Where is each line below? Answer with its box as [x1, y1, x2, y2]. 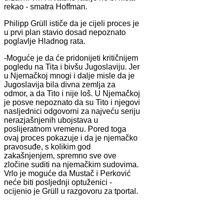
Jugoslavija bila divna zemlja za [4, 80, 115, 89]
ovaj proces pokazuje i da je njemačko [4, 133, 138, 142]
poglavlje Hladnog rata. [4, 37, 85, 45]
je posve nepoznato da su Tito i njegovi [4, 98, 140, 107]
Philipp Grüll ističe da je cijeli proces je [4, 19, 139, 28]
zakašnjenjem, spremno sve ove [4, 151, 116, 160]
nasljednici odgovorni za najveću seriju [4, 107, 140, 115]
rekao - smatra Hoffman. [4, 2, 87, 11]
